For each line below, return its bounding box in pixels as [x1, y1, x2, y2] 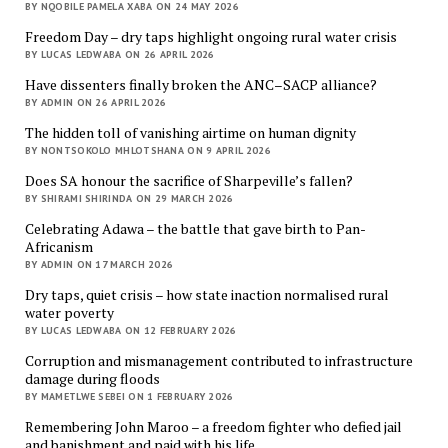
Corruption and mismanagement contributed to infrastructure [24, 351, 413, 371]
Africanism [24, 237, 93, 257]
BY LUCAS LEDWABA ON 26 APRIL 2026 [24, 48, 215, 62]
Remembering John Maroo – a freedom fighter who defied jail [24, 417, 402, 437]
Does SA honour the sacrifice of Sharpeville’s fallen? [24, 171, 353, 191]
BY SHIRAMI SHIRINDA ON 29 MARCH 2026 [24, 192, 234, 206]
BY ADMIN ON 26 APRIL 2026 [24, 96, 167, 110]
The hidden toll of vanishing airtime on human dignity [24, 123, 356, 143]
